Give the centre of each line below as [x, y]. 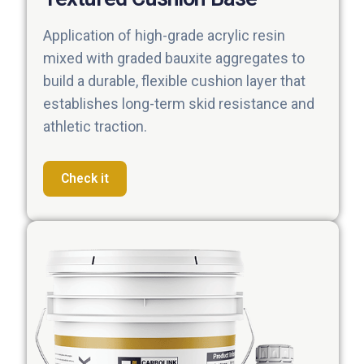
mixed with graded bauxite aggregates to [174, 58]
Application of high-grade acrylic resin [164, 35]
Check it [85, 178]
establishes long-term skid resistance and [179, 103]
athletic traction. [95, 126]
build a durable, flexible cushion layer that [174, 80]
